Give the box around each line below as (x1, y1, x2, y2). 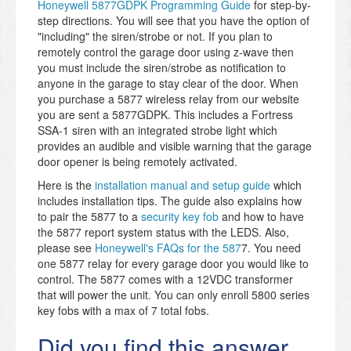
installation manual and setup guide (92, 177, 270, 194)
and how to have (219, 208, 304, 225)
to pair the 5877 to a (38, 208, 141, 225)
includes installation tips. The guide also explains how (38, 193, 302, 209)
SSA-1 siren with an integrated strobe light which (38, 122, 277, 139)
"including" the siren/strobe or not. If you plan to (38, 28, 273, 45)
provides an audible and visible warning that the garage (38, 138, 312, 154)
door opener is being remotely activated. (38, 154, 237, 170)
